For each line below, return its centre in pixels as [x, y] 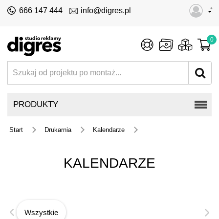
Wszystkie [41, 212]
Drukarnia [58, 130]
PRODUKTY [36, 104]
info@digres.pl [106, 11]
